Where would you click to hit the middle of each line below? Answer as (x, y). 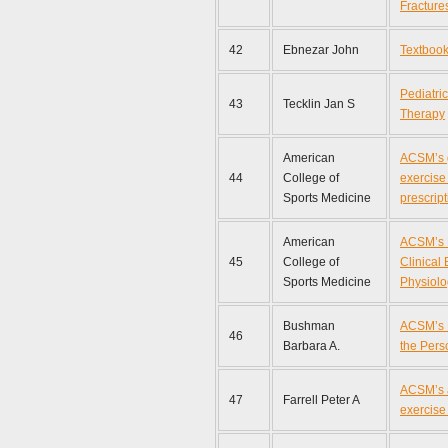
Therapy (422, 114)
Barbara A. (313, 346)
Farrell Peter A (321, 400)
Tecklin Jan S (319, 104)
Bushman (309, 326)
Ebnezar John (321, 50)
